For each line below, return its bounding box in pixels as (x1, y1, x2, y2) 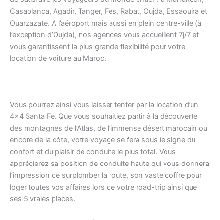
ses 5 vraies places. (10, 194, 75, 204)
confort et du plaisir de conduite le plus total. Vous (10, 147, 176, 157)
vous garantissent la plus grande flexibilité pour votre (10, 42, 185, 51)
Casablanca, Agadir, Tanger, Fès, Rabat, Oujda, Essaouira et (10, 6, 207, 16)
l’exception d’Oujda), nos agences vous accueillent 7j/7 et (10, 30, 199, 39)
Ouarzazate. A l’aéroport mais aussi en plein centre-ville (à (10, 18, 201, 27)
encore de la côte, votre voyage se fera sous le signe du (10, 136, 195, 145)
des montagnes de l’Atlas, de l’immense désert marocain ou (10, 124, 207, 133)
